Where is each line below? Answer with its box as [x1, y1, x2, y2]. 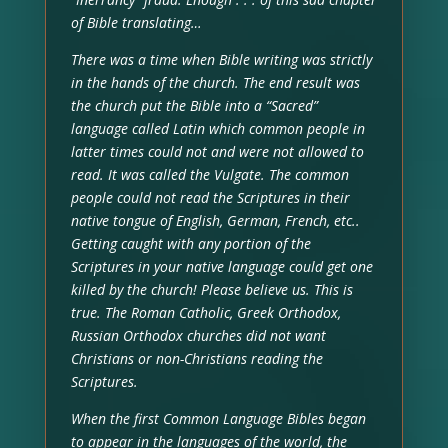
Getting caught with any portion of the [70, 233, 311, 253]
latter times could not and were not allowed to [70, 141, 364, 161]
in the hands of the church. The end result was [70, 72, 360, 92]
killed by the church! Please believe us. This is [70, 279, 353, 299]
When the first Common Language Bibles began [70, 408, 366, 428]
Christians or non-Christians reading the [70, 348, 323, 368]
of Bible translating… [70, 12, 202, 32]
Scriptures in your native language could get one [70, 256, 373, 276]
